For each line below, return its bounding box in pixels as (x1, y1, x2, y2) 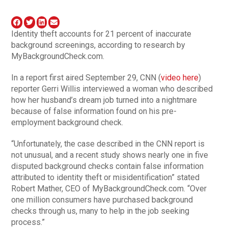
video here (161, 72, 199, 82)
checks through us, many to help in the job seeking (11, 206, 190, 216)
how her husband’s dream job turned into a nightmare (11, 95, 197, 105)
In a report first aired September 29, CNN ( (11, 72, 161, 82)
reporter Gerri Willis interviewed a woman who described (11, 83, 213, 94)
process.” (11, 217, 45, 227)
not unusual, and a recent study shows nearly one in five (11, 150, 209, 160)
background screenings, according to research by (11, 40, 186, 50)
